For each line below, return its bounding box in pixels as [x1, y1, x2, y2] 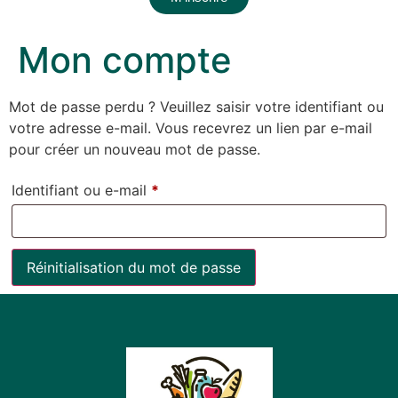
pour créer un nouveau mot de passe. [9, 140, 260, 159]
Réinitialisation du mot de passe [27, 258, 241, 276]
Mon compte [18, 38, 232, 83]
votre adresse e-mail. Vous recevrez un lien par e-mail [9, 119, 372, 138]
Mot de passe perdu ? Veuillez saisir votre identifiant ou [9, 98, 384, 116]
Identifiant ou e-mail [12, 180, 151, 199]
